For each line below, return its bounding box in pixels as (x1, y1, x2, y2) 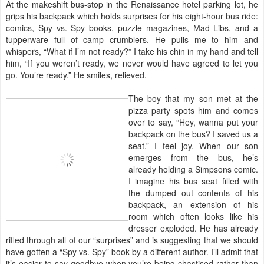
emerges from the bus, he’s (128, 151, 258, 163)
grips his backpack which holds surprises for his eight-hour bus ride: (6, 10, 258, 22)
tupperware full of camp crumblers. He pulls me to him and (6, 34, 258, 45)
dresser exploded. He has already (128, 222, 258, 234)
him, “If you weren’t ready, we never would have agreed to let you (6, 57, 258, 69)
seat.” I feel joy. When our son (128, 140, 258, 151)
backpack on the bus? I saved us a (128, 128, 258, 140)
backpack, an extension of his (128, 199, 258, 210)
